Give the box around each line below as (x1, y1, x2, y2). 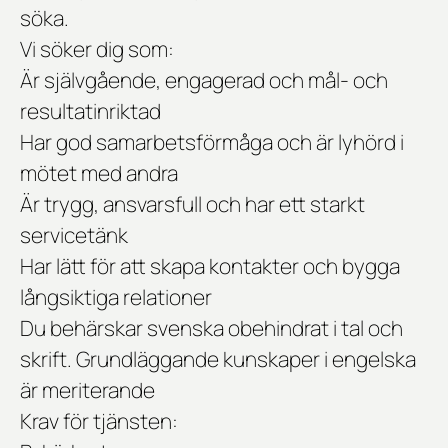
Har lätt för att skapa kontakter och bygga (20, 252, 400, 281)
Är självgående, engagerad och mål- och (20, 66, 388, 95)
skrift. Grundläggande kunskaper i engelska (20, 345, 416, 374)
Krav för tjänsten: (20, 407, 178, 436)
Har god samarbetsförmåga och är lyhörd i (20, 128, 404, 157)
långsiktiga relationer (20, 283, 212, 312)
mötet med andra (20, 159, 178, 188)
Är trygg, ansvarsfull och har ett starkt (20, 190, 365, 219)
